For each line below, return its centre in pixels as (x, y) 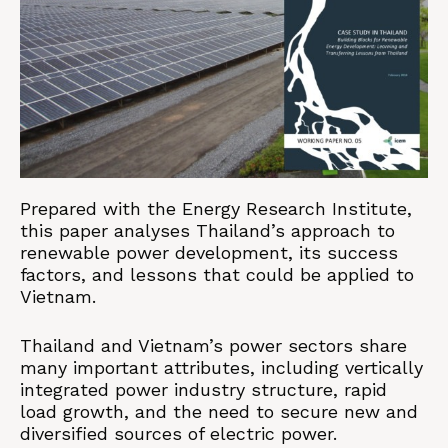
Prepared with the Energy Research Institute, (216, 208)
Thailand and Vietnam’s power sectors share (213, 345)
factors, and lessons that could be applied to (217, 274)
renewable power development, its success (209, 252)
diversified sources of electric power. (178, 433)
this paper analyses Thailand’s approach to (207, 230)
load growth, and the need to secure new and (219, 411)
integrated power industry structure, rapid (203, 389)
